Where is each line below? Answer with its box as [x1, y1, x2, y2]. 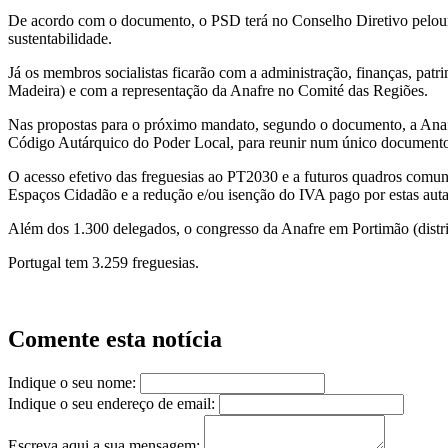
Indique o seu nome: [8, 374, 136, 392]
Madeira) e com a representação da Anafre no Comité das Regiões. [8, 82, 428, 100]
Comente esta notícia [8, 326, 222, 353]
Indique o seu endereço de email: [8, 395, 215, 413]
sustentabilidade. [8, 30, 112, 48]
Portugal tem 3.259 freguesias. [8, 254, 199, 272]
